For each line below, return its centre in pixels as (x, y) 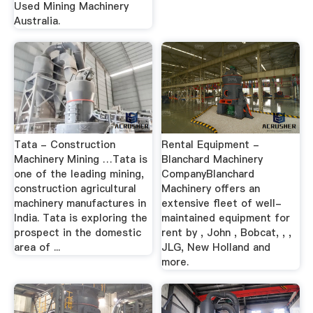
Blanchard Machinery (212, 159)
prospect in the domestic (77, 233)
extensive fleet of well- (222, 203)
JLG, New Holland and (216, 247)
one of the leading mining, (79, 174)
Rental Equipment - (211, 145)
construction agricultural (75, 189)
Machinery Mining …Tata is (80, 159)
